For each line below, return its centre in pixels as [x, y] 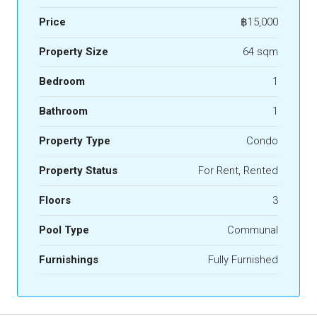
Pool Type [64, 230]
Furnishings [69, 260]
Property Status [78, 171]
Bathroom [63, 111]
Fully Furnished [243, 260]
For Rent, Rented [238, 171]
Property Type [75, 141]
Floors [55, 200]
